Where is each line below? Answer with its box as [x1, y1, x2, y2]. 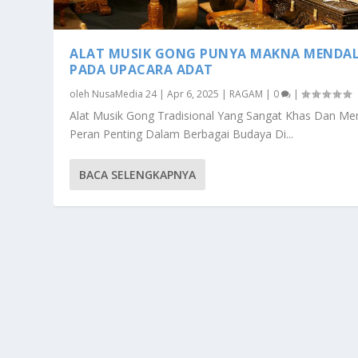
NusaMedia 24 [92, 87, 157, 101]
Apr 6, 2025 [167, 87, 220, 101]
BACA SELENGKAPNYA [79, 167, 197, 183]
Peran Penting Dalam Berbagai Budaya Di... [70, 126, 294, 142]
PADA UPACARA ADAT [70, 61, 213, 79]
